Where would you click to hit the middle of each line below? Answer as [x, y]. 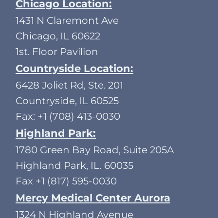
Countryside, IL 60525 [67, 101]
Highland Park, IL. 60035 [74, 166]
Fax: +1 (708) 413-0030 [68, 117]
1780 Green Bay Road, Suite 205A [95, 150]
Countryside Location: [74, 68]
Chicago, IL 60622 [58, 36]
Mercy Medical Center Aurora [93, 198]
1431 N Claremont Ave [67, 21]
